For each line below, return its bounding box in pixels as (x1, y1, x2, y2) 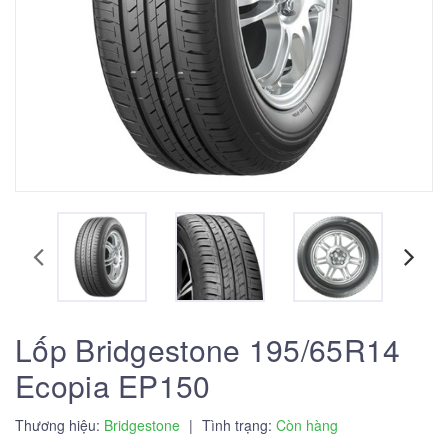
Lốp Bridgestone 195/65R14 (15, 328, 401, 371)
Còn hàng (276, 415, 338, 435)
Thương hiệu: (15, 415, 104, 435)
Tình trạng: (198, 415, 276, 435)
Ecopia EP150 (15, 364, 211, 407)
